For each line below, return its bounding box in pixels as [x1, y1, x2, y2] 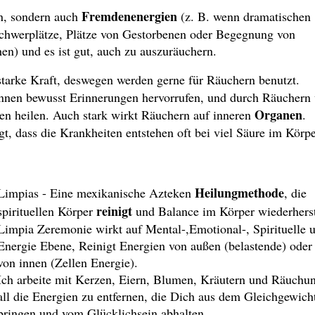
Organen [255, 105, 302, 124]
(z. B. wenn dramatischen [177, 8, 311, 25]
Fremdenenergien [82, 7, 177, 26]
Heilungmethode [195, 184, 285, 202]
